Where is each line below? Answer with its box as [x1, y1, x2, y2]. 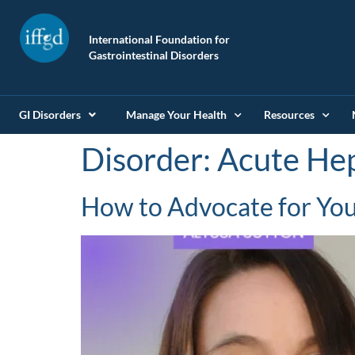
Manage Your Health [126, 108, 227, 121]
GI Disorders [19, 108, 81, 121]
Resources [264, 108, 315, 121]
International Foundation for [89, 32, 230, 46]
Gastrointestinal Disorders [89, 48, 219, 62]
